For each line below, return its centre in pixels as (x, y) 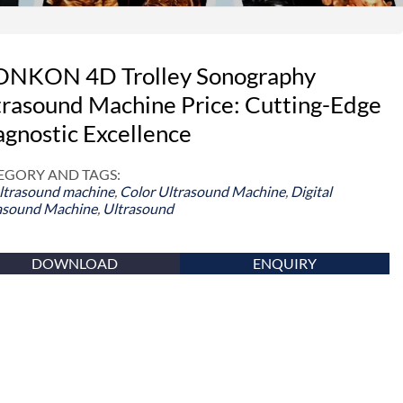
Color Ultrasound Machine (203, 191)
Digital (312, 191)
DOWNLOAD (74, 263)
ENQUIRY (284, 263)
